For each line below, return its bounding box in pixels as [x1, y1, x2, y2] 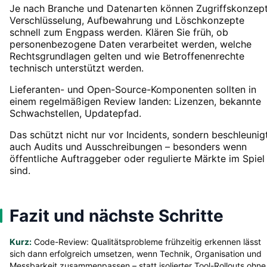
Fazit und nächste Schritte [10, 205, 223, 226]
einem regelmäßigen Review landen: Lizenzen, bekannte [10, 95, 261, 107]
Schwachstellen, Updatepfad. [10, 107, 141, 119]
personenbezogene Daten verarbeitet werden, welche [10, 38, 252, 50]
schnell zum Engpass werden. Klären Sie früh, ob [10, 26, 228, 38]
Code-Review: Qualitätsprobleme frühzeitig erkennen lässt [32, 236, 261, 247]
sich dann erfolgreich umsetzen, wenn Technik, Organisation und [10, 248, 262, 259]
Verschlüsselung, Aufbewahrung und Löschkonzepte [10, 14, 244, 26]
